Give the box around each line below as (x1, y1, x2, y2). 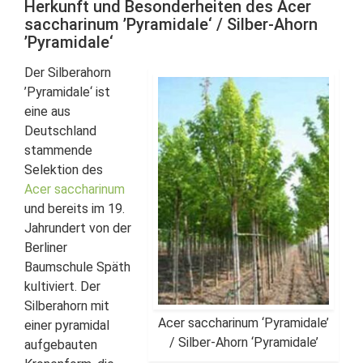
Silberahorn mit (24, 298, 109, 314)
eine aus (24, 104, 70, 119)
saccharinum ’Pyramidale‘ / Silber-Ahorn (24, 15, 318, 34)
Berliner (24, 240, 67, 255)
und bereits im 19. (24, 201, 125, 216)
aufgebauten (24, 337, 97, 352)
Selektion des (24, 162, 103, 177)
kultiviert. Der (24, 279, 100, 294)
